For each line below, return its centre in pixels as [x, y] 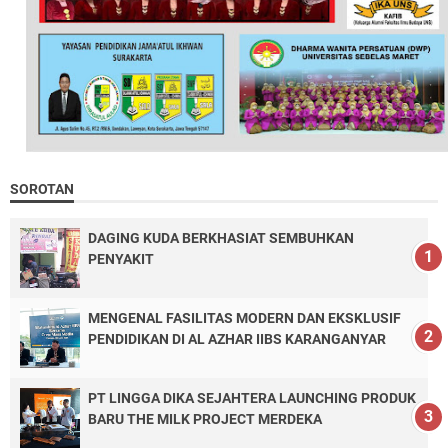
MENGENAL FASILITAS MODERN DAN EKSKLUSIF [244, 317]
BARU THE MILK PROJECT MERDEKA [205, 418]
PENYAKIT [121, 258]
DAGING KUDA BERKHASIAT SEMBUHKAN [221, 237]
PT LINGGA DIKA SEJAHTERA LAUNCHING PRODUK [252, 397]
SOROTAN [42, 188]
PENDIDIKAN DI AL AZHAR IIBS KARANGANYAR [237, 338]
